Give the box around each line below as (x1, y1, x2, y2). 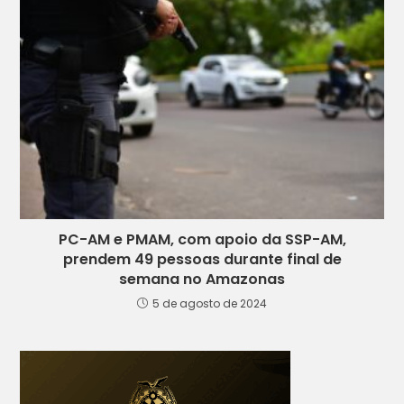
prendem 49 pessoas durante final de (62, 248, 342, 270)
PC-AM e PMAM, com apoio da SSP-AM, (58, 228, 346, 250)
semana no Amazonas (119, 268, 285, 289)
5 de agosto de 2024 (152, 295, 267, 311)
